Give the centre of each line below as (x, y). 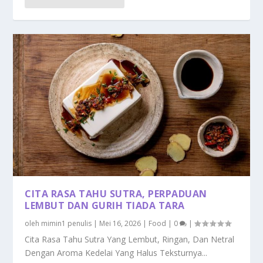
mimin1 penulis (67, 224)
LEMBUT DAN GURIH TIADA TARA (105, 206)
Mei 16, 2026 (120, 224)
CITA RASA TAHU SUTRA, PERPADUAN (116, 194)
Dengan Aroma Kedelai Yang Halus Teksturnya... (116, 253)
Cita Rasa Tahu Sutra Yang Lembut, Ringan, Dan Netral (130, 240)
